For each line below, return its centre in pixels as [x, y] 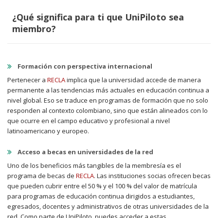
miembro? [34, 29]
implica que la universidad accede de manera [133, 80]
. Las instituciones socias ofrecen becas [152, 176]
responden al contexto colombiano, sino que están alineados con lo [108, 110]
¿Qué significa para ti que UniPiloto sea [98, 17]
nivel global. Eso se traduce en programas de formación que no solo [108, 100]
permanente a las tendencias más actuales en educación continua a [108, 90]
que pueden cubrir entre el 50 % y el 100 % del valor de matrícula [102, 186]
